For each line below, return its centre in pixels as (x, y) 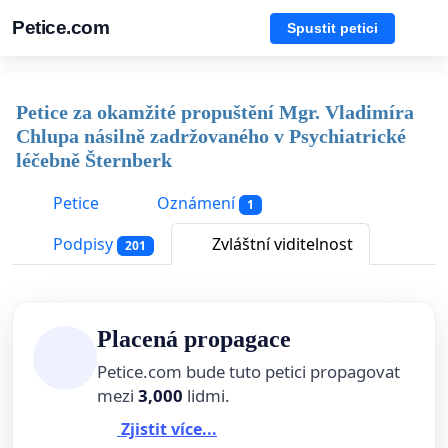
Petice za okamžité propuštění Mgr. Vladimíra (215, 112)
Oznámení (196, 203)
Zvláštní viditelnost (280, 244)
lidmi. (206, 396)
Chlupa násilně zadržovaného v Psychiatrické (211, 136)
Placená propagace (194, 339)
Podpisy (83, 244)
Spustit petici (332, 27)
